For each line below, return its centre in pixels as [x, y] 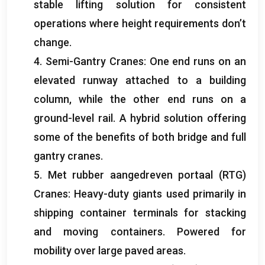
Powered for [211, 231]
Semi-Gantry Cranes [94, 61]
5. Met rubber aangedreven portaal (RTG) [140, 174]
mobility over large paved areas [109, 250]
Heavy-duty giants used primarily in [160, 193]
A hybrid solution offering [183, 118]
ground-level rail [73, 118]
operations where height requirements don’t [140, 23]
